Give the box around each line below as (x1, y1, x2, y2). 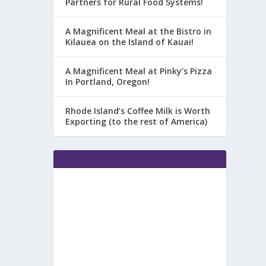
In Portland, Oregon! (65, 76, 150, 88)
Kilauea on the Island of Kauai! (65, 36, 194, 48)
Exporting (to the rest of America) (65, 116, 208, 128)
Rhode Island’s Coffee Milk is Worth (65, 105, 211, 117)
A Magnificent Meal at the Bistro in (65, 26, 212, 37)
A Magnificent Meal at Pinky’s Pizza (65, 65, 213, 77)
